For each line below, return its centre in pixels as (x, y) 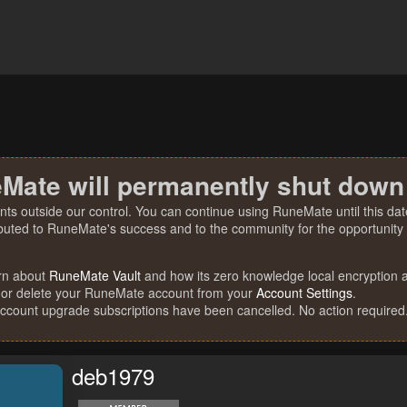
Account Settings (304, 293)
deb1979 (113, 376)
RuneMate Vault (95, 275)
